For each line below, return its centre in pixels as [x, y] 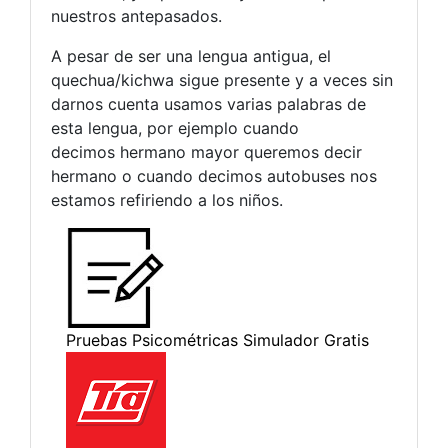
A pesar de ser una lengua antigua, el [191, 56]
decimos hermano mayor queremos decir [206, 152]
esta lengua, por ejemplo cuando [175, 128]
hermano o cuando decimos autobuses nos [214, 176]
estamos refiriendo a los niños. [167, 200]
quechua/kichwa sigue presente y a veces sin [222, 80]
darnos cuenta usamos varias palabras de [208, 104]
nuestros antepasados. [136, 16]
